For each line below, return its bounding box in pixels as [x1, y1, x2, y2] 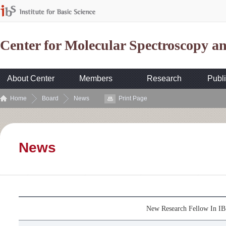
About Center [7, 74, 54, 83]
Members [79, 74, 113, 83]
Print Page [119, 95, 147, 102]
